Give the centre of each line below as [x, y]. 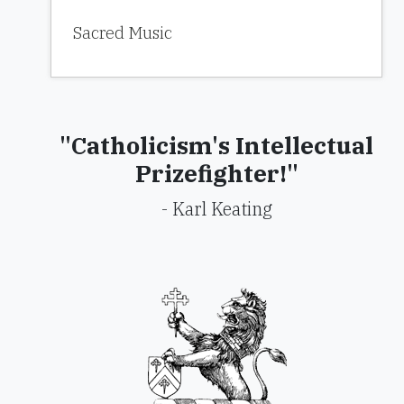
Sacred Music [123, 33]
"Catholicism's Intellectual [216, 145]
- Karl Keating [216, 209]
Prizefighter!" [216, 173]
